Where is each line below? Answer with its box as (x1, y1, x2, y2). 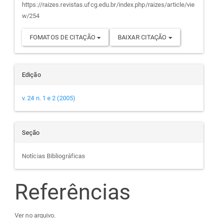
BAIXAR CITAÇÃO (118, 34, 168, 41)
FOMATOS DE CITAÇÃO (30, 34, 97, 41)
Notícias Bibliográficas (22, 152, 86, 160)
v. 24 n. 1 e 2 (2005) (22, 94, 76, 102)
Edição (22, 71, 41, 79)
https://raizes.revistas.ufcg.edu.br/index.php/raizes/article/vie (22, 1, 195, 9)
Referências (15, 179, 131, 205)
